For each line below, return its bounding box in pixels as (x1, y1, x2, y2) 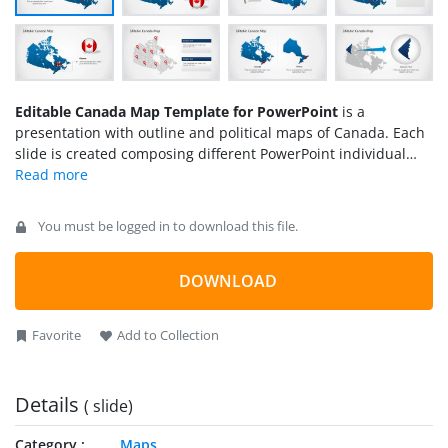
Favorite (32, 326, 81, 345)
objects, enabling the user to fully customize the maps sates (15, 165, 418, 185)
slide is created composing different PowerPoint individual (15, 144, 406, 164)
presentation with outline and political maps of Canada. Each (15, 123, 425, 143)
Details (15, 391, 84, 419)
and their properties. (15, 186, 155, 206)
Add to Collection (117, 326, 219, 345)
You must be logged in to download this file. (35, 217, 298, 236)
